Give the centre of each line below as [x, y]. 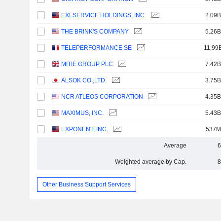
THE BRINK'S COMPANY [95, 32]
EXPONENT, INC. [85, 129]
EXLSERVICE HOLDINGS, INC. [104, 15]
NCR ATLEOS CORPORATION [102, 97]
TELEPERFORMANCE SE [97, 48]
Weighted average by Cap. [150, 162]
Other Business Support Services [86, 184]
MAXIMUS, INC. [83, 113]
